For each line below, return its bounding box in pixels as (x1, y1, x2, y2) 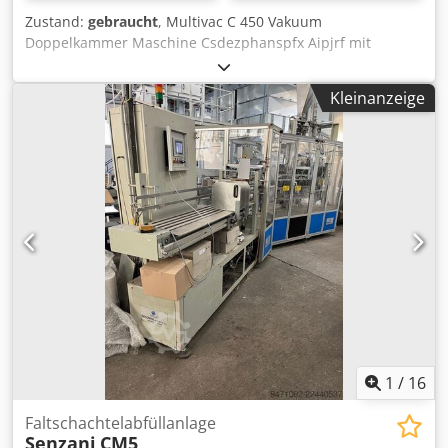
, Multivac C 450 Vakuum (158, 11, 322, 31)
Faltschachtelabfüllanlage (25, 412, 216, 435)
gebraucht (88, 11, 158, 31)
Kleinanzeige (330, 86, 425, 109)
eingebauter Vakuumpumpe (25, 53, 213, 73)
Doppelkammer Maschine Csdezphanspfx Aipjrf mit (25, 32, 371, 52)
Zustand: (25, 11, 88, 31)
